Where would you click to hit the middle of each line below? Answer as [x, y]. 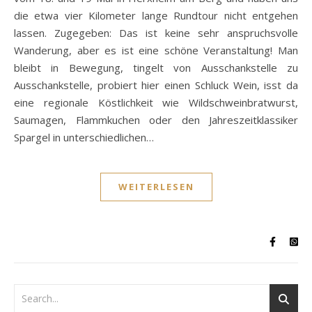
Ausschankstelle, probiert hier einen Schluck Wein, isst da [156, 85]
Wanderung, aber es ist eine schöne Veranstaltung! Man [156, 50]
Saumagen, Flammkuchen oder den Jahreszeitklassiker [156, 120]
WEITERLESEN [156, 187]
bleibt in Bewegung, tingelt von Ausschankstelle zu [156, 68]
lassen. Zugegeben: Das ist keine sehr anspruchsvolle [156, 33]
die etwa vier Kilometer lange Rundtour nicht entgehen [156, 15]
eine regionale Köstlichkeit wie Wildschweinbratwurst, [156, 102]
